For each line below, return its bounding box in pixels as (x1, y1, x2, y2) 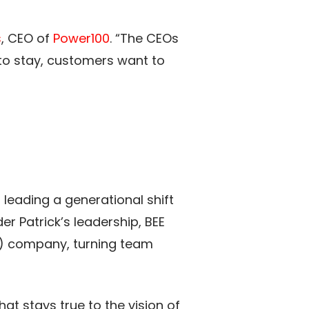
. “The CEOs (110, 30, 179, 48)
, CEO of (1, 30, 50, 48)
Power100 (53, 30, 110, 48)
